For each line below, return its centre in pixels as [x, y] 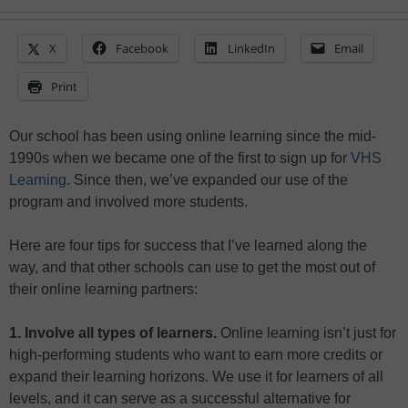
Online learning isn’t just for [308, 333]
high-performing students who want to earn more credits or [196, 355]
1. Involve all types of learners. [115, 333]
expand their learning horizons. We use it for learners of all [196, 377]
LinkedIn [251, 49]
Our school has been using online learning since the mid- [193, 137]
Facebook [142, 49]
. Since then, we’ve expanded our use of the [207, 180]
